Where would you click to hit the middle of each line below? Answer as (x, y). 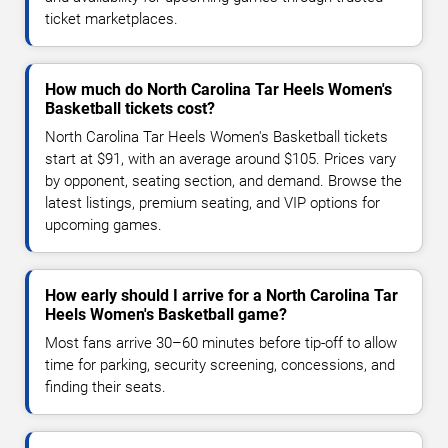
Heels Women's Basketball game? (166, 314)
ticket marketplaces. (111, 18)
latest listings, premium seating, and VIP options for (212, 202)
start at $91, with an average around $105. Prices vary (220, 158)
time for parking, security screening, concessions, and (220, 364)
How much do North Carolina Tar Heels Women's (218, 89)
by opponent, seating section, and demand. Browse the (223, 180)
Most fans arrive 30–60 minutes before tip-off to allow (221, 342)
